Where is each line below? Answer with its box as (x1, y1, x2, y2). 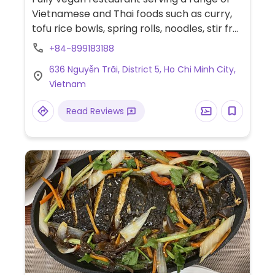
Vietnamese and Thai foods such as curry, (31, 7, 232, 21)
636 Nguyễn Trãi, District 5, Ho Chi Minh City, (48, 63, 236, 76)
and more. (31, 36, 81, 50)
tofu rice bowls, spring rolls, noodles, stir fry (31, 21, 238, 36)
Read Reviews (66, 105, 126, 117)
